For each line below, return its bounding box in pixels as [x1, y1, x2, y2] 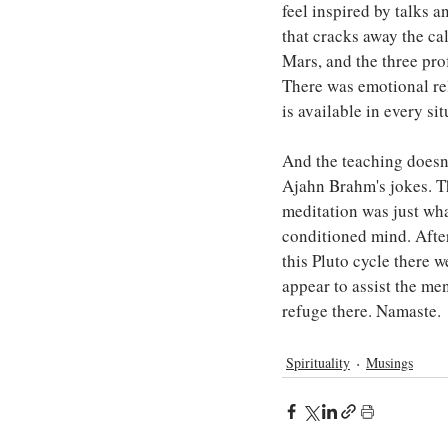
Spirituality [286, 353, 350, 373]
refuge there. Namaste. [282, 299, 441, 323]
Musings [366, 353, 413, 373]
